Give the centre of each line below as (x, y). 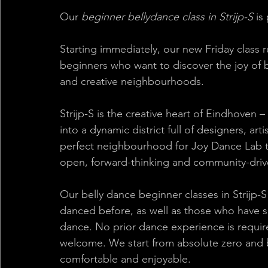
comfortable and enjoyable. (127, 259)
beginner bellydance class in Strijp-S (167, 17)
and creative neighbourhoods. (133, 81)
